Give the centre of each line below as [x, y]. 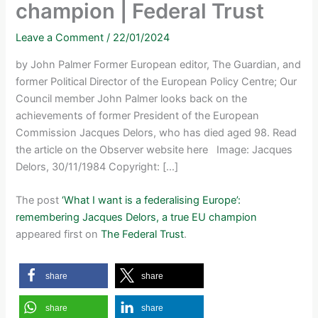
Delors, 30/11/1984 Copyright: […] [97, 166]
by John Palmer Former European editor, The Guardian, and [159, 64]
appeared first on [59, 235]
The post [39, 201]
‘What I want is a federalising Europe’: [152, 201]
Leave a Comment [60, 38]
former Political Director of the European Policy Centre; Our [157, 81]
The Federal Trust [143, 235]
